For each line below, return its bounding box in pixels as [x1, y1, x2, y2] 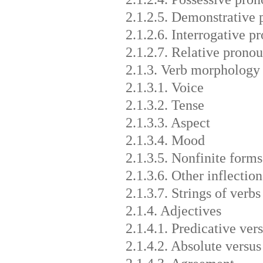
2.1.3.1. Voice [125, 79, 204, 95]
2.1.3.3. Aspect [125, 114, 210, 130]
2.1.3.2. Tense [125, 97, 204, 113]
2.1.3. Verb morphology [125, 62, 260, 77]
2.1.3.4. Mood [125, 132, 205, 148]
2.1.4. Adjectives [125, 203, 221, 218]
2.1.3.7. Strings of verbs [125, 185, 261, 201]
